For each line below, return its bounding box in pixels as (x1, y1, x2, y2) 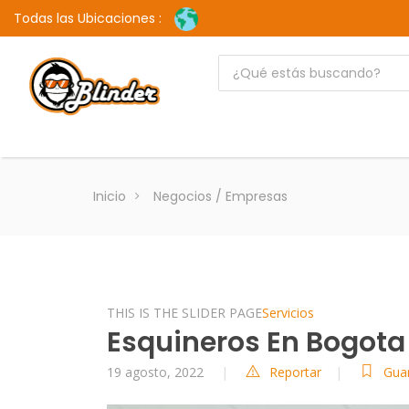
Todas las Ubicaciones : (14, 9, 162, 27)
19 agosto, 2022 (107, 363, 207, 381)
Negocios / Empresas (153, 187, 288, 205)
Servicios (262, 304, 314, 321)
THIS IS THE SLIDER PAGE (107, 304, 262, 321)
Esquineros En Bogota (107, 323, 405, 362)
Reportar (269, 363, 321, 381)
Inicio (93, 187, 126, 205)
